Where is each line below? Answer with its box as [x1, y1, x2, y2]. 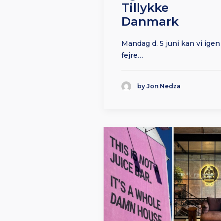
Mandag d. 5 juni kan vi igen [121, 39, 220, 48]
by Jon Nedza [137, 82, 181, 90]
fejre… [121, 51, 143, 60]
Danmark [121, 14, 179, 29]
